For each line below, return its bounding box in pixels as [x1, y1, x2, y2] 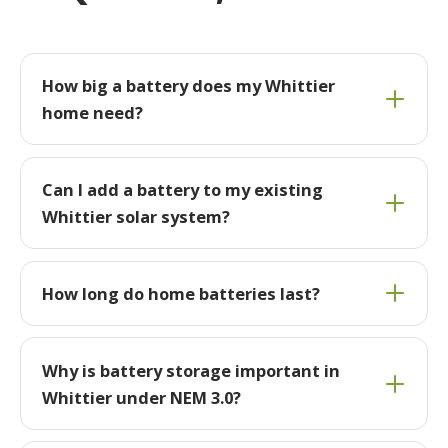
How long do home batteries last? [41, 281, 320, 305]
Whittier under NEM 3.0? [41, 385, 241, 409]
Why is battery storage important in [41, 358, 340, 382]
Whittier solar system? [41, 204, 230, 228]
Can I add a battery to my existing [41, 177, 323, 201]
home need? [41, 100, 143, 124]
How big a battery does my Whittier [41, 73, 335, 97]
